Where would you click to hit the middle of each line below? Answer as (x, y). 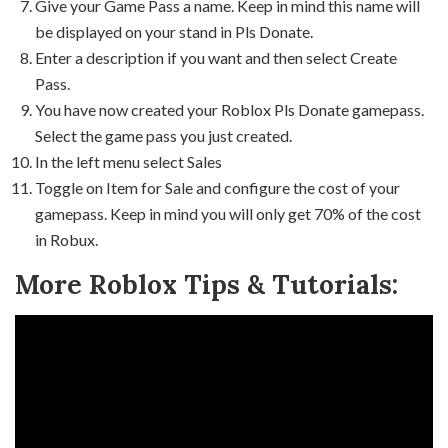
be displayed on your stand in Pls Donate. (174, 31)
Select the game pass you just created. (163, 135)
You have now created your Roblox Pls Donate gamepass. (229, 109)
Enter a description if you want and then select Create (216, 57)
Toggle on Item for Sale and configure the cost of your (217, 187)
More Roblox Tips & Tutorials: (206, 284)
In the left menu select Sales (128, 161)
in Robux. (66, 239)
